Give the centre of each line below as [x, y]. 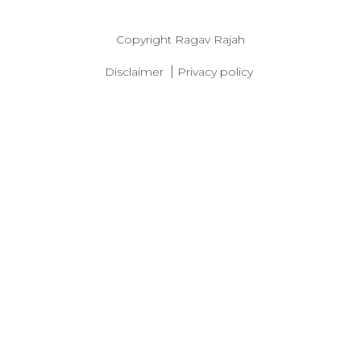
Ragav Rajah [210, 39]
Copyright [145, 39]
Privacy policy [215, 72]
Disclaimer [134, 72]
